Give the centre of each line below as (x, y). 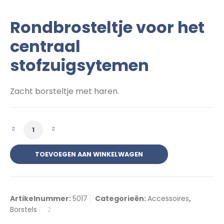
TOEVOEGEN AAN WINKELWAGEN (89, 154)
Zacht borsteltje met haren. (64, 91)
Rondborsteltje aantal (66, 126)
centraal (45, 46)
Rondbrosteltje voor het (107, 27)
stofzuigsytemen (79, 65)
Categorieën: (121, 198)
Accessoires (168, 198)
